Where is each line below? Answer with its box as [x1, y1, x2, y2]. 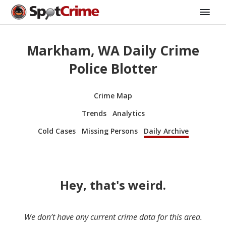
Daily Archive [143, 126, 189, 136]
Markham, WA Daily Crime [27, 41, 199, 60]
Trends [81, 108, 106, 118]
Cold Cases [37, 126, 76, 136]
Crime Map [94, 90, 132, 100]
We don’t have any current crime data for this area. [24, 211, 202, 222]
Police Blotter [69, 60, 157, 78]
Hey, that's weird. [60, 176, 166, 193]
